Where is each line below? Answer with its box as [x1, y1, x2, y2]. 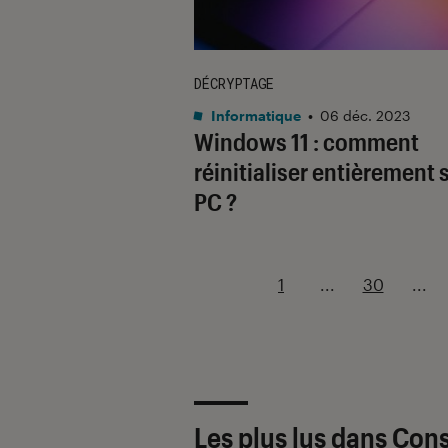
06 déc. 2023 [320, 106, 410, 124]
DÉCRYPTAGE [194, 73, 274, 93]
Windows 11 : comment [194, 126, 419, 156]
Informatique [208, 106, 301, 124]
